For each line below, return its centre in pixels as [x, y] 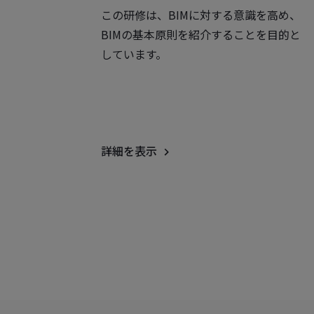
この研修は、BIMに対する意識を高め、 [201, 15]
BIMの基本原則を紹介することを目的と [201, 34]
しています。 [134, 54]
